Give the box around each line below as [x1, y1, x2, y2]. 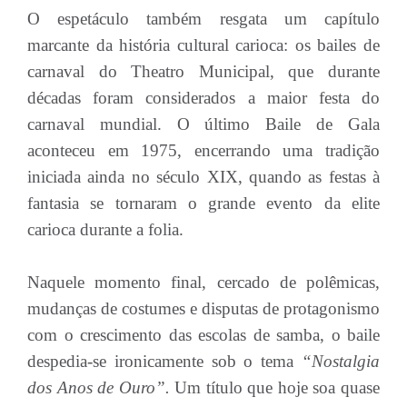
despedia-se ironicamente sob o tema [27, 352, 302, 371]
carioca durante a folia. [27, 220, 184, 239]
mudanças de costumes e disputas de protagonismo [27, 299, 380, 318]
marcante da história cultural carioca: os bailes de [27, 35, 380, 55]
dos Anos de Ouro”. [27, 378, 170, 397]
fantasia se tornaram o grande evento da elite [27, 194, 380, 213]
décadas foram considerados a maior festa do [27, 88, 380, 107]
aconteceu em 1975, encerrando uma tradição [27, 141, 380, 160]
